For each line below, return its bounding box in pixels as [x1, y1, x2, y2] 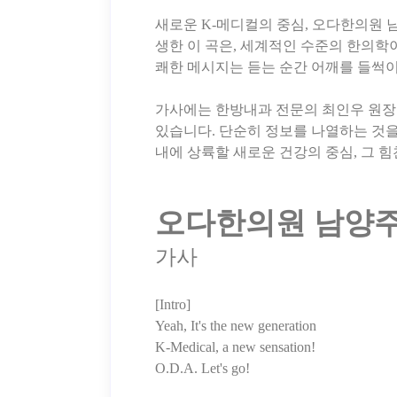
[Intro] [155, 297, 191, 313]
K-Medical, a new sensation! [155, 339, 315, 355]
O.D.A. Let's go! [155, 361, 250, 377]
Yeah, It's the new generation [155, 318, 316, 334]
